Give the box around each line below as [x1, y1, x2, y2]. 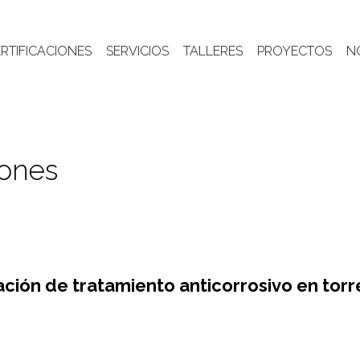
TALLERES [182, 43, 243, 59]
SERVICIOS [105, 43, 169, 59]
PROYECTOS [256, 43, 332, 59]
